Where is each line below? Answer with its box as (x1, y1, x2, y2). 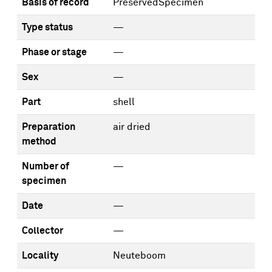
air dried (113, 122, 151, 132)
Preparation (22, 122, 75, 132)
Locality (22, 251, 58, 260)
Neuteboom (113, 251, 166, 260)
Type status (22, 22, 73, 32)
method (22, 137, 56, 146)
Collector (22, 226, 63, 236)
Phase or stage (22, 47, 87, 57)
